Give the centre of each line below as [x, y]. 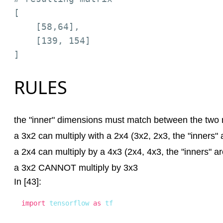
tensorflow [69, 203]
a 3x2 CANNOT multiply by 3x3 [76, 168]
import [33, 203]
